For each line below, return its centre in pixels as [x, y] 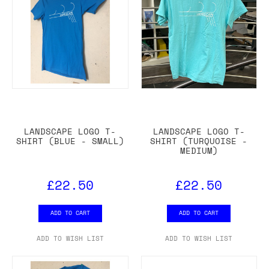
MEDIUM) [199, 150]
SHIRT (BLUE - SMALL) [70, 141]
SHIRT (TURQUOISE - [199, 141]
